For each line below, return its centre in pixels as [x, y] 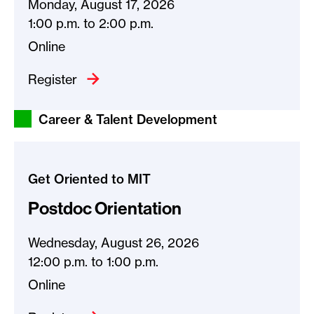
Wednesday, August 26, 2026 [114, 243]
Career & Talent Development [128, 120]
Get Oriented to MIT [89, 179]
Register [54, 80]
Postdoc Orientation [105, 209]
